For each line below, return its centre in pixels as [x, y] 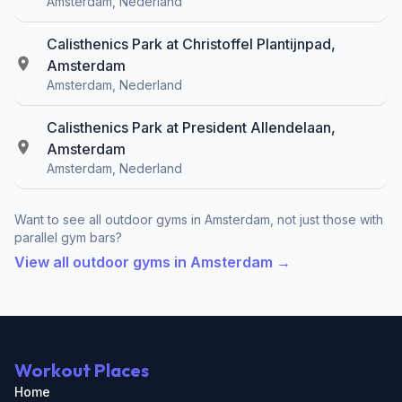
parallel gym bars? [68, 237]
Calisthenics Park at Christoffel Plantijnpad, [191, 44]
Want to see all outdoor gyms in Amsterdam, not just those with [199, 219]
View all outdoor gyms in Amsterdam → [153, 262]
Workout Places [82, 370]
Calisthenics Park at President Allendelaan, [191, 127]
